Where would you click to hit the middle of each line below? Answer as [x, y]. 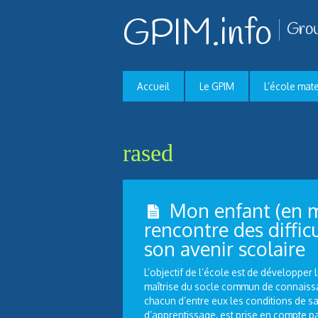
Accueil [153, 86]
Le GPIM [217, 86]
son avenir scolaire [224, 248]
